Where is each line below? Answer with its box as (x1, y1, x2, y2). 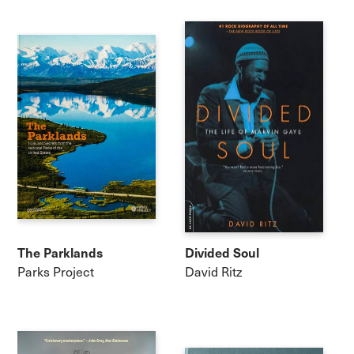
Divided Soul (185, 243, 259, 262)
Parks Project (17, 262, 95, 280)
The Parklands (17, 243, 104, 262)
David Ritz (185, 262, 243, 280)
